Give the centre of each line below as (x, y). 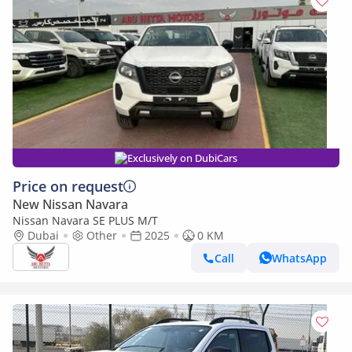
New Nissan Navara (70, 204)
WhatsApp (299, 258)
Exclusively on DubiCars (182, 158)
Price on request (68, 186)
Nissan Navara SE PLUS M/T (85, 220)
